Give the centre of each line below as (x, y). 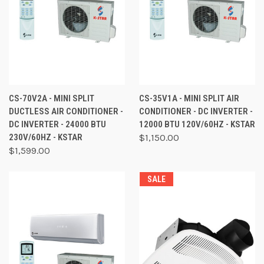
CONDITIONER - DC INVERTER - (196, 112)
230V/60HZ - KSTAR (46, 138)
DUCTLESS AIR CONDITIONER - (66, 112)
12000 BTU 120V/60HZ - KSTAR (197, 125)
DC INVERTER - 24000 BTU (57, 125)
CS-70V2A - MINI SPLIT (52, 99)
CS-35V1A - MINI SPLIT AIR (189, 99)
